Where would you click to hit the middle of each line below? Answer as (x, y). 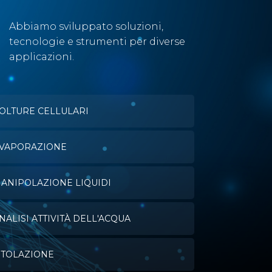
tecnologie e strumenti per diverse (97, 41)
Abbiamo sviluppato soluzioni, (86, 26)
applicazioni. (41, 56)
